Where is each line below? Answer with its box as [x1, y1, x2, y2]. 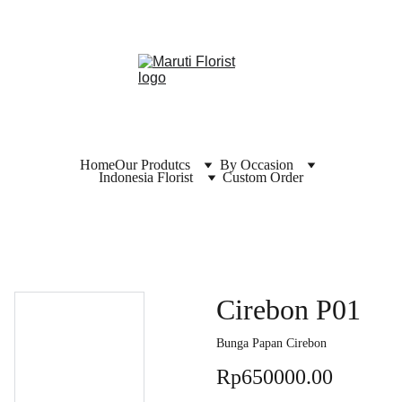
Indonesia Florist [99, 170, 193, 185]
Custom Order [223, 170, 303, 185]
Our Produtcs [114, 157, 190, 172]
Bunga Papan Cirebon [216, 336, 327, 350]
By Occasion [219, 157, 293, 172]
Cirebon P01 [216, 293, 361, 326]
